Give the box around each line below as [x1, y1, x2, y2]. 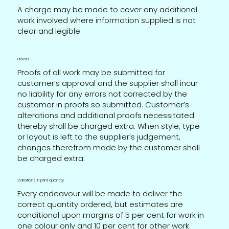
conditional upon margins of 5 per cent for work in [17, 209, 204, 220]
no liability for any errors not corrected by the [17, 88, 188, 99]
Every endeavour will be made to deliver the [17, 188, 183, 199]
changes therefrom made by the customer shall [17, 142, 200, 153]
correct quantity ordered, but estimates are [17, 198, 184, 210]
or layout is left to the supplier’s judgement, [17, 131, 181, 142]
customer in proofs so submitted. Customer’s [17, 99, 190, 110]
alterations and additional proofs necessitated [17, 109, 195, 121]
